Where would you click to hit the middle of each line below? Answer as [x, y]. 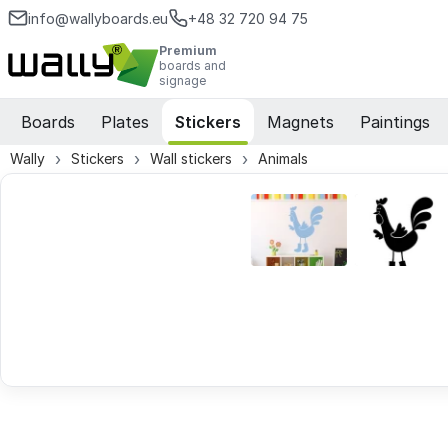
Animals [283, 159]
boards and [193, 65]
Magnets [300, 122]
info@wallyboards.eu [98, 18]
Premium [188, 50]
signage [183, 80]
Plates [125, 122]
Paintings [395, 122]
